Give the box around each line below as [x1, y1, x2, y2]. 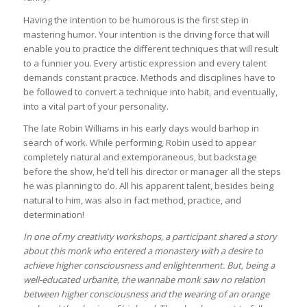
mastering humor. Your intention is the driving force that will [23, 27, 269, 40]
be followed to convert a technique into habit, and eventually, [23, 85, 278, 98]
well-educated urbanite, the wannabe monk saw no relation [23, 273, 265, 286]
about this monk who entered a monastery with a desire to [23, 244, 263, 257]
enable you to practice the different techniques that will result [23, 42, 278, 55]
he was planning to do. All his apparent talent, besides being [23, 179, 273, 192]
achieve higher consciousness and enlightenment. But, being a [23, 258, 275, 271]
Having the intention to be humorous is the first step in [23, 13, 249, 26]
